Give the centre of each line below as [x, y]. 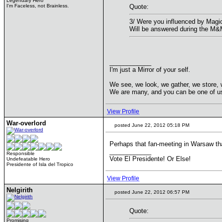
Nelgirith [20, 190]
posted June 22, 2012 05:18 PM [151, 125]
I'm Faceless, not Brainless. [38, 6]
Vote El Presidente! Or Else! [150, 159]
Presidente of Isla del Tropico [40, 164]
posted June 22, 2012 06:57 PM [151, 192]
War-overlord [26, 123]
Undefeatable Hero [28, 159]
